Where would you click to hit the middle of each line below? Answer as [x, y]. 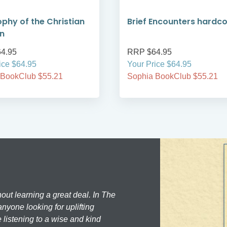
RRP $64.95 [149, 52]
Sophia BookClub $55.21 [173, 77]
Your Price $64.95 [159, 64]
